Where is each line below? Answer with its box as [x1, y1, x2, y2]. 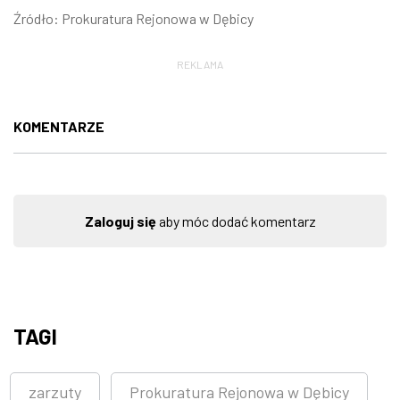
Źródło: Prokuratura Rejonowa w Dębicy [13, 9, 254, 27]
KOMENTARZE [13, 117, 104, 135]
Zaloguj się [84, 212, 156, 229]
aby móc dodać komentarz [155, 212, 316, 229]
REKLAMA [177, 57, 223, 71]
